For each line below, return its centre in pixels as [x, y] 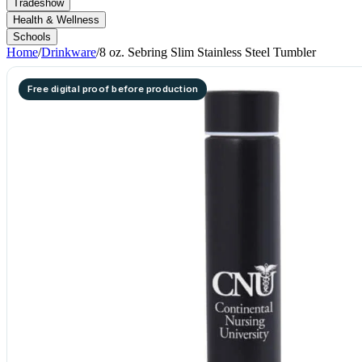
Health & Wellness [56, 20]
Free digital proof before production [113, 89]
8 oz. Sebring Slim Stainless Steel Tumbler [208, 52]
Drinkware [69, 52]
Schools [32, 37]
